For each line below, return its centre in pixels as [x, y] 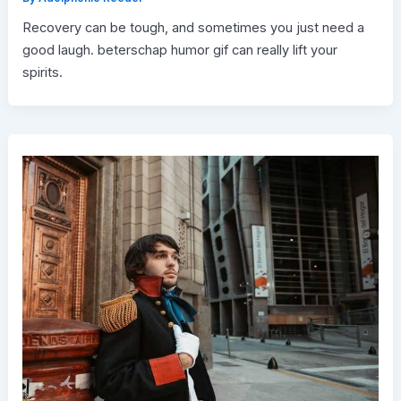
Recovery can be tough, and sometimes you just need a [193, 27]
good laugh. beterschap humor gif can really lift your [179, 50]
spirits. [42, 72]
